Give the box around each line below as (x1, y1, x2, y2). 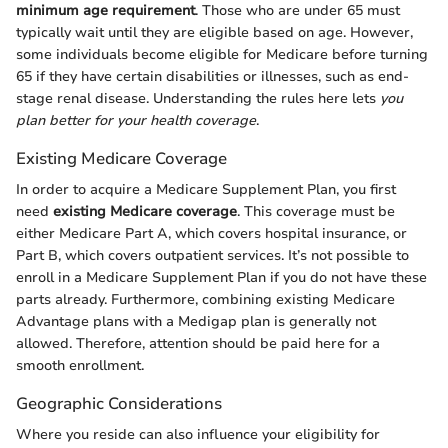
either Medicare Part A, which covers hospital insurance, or (16, 223, 407, 243)
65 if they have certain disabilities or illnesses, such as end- (16, 66, 409, 86)
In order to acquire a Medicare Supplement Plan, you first (16, 179, 396, 199)
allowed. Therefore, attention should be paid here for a (16, 333, 380, 353)
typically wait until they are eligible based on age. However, (16, 22, 413, 42)
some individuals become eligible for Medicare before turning (16, 44, 428, 64)
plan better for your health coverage (16, 110, 256, 130)
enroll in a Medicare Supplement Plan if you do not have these (16, 267, 427, 287)
